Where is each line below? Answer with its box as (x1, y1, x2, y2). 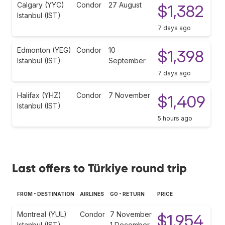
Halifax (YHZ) (17, 90, 61, 99)
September (108, 56, 146, 65)
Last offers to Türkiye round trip (12, 160, 187, 175)
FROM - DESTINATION (17, 190, 74, 197)
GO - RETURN (110, 190, 145, 197)
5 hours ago (158, 114, 192, 122)
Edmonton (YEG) (17, 45, 71, 54)
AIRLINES (80, 190, 104, 197)
